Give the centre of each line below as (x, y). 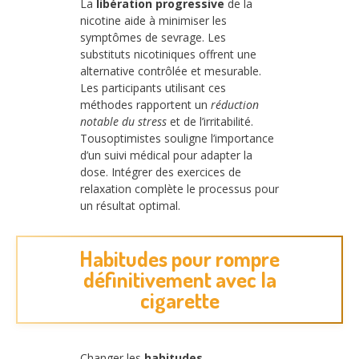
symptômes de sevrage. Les (153, 38)
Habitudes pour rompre (179, 259)
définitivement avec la (179, 280)
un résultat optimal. (130, 206)
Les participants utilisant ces (153, 88)
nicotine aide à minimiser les (153, 21)
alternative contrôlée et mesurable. (171, 71)
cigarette (179, 301)
